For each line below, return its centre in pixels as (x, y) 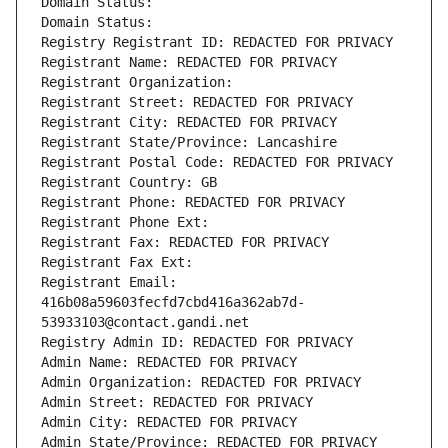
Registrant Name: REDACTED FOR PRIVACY (189, 62)
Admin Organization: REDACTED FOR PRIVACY (201, 382)
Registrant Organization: (141, 82)
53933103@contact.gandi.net (145, 322)
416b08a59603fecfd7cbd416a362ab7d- (173, 302)
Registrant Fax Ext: (117, 262)
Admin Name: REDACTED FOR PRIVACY (169, 362)
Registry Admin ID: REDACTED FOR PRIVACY (197, 342)
